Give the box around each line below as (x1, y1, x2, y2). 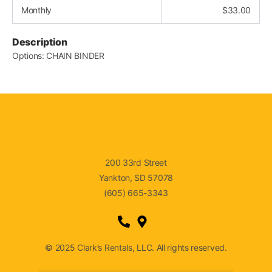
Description (12, 36, 67, 48)
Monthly (21, 5, 52, 15)
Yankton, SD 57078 (99, 172, 173, 183)
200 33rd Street (105, 157, 167, 168)
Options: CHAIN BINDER (12, 50, 104, 61)
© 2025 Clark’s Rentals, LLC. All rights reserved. (45, 242, 227, 253)
